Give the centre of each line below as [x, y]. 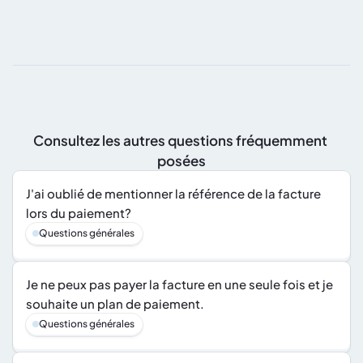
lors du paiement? [79, 213]
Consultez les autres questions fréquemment [180, 140]
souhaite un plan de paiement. [115, 303]
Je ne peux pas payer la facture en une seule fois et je [179, 284]
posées [181, 160]
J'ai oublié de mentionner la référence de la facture [173, 193]
